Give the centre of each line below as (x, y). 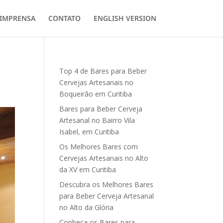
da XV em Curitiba (88, 169)
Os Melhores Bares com (99, 147)
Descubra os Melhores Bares (107, 184)
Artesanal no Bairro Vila (97, 120)
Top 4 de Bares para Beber (103, 71)
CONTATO (64, 18)
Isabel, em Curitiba (89, 132)
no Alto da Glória (87, 207)
